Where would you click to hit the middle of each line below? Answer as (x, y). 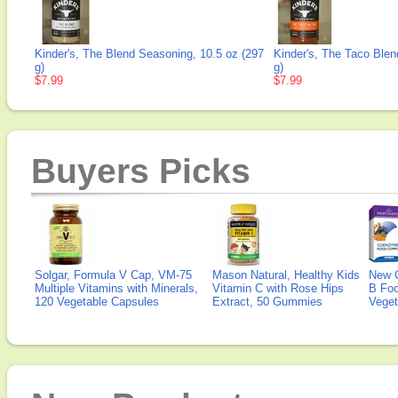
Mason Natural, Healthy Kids (286, 275)
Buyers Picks (141, 171)
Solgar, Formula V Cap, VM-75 (113, 275)
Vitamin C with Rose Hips (278, 288)
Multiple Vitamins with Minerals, (116, 288)
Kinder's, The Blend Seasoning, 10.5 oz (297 (149, 54)
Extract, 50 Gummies (267, 302)
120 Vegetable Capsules (97, 302)
